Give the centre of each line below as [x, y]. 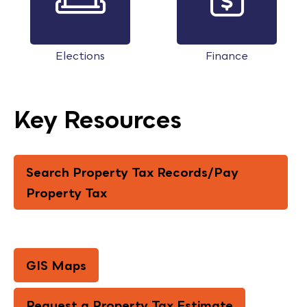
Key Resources [98, 120]
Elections [80, 56]
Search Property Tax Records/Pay [132, 172]
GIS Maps [56, 266]
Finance [227, 56]
